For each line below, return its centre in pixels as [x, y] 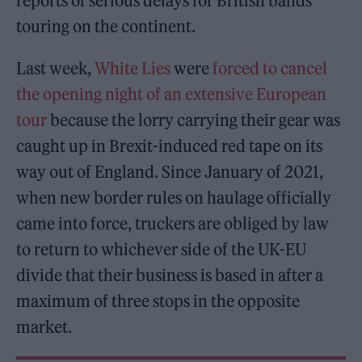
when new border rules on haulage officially [174, 198]
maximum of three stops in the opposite [158, 301]
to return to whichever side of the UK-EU [162, 250]
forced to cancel [270, 69]
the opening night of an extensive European [172, 95]
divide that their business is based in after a [170, 276]
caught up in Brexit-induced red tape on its [170, 146]
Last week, [56, 69]
